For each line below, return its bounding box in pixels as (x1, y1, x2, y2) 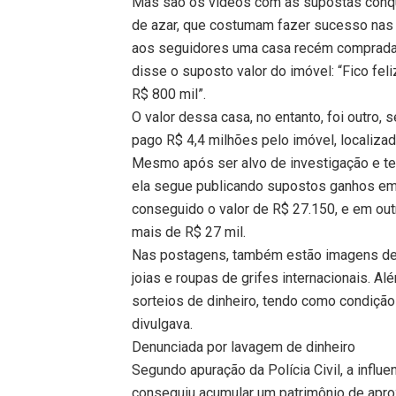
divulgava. (132, 315, 194, 332)
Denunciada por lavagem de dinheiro (132, 338, 356, 355)
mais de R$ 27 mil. (132, 223, 247, 240)
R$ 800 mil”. (132, 85, 207, 103)
